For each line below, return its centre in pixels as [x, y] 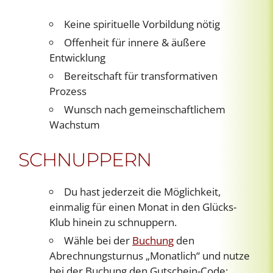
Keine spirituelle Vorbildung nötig [142, 24]
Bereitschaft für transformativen [141, 76]
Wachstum [75, 125]
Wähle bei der [98, 241]
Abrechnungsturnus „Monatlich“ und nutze [150, 256]
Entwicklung [77, 58]
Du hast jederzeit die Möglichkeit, [142, 192]
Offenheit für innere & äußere [135, 43]
